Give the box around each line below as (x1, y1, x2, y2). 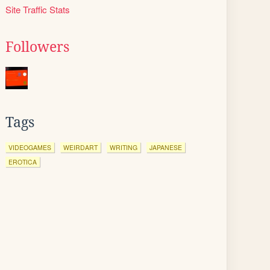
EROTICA (8, 157, 37, 166)
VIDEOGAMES (8, 143, 51, 152)
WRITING (110, 143, 137, 152)
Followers (5, 39, 69, 55)
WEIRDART (63, 143, 98, 152)
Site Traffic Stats (5, 3, 70, 16)
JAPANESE (149, 143, 182, 152)
